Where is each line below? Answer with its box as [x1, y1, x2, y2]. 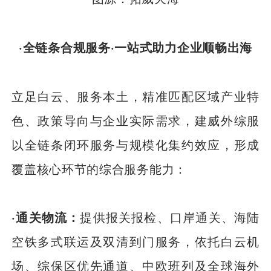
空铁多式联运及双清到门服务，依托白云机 [11, 232, 260, 250]
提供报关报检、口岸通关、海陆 [80, 208, 260, 226]
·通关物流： [11, 208, 80, 226]
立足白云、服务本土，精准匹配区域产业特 [11, 87, 260, 105]
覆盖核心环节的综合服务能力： [11, 159, 187, 177]
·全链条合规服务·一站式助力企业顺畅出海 [19, 38, 252, 56]
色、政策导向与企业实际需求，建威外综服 [11, 111, 260, 129]
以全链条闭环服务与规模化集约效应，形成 [11, 135, 260, 153]
